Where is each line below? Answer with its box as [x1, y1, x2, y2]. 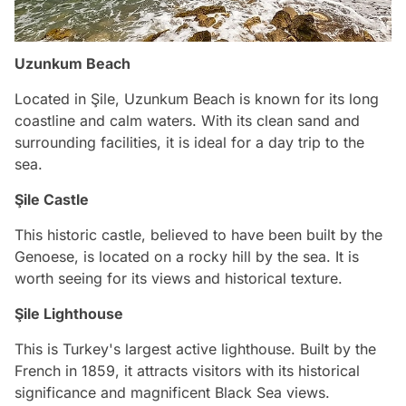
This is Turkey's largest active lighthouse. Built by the [14, 340, 376, 359]
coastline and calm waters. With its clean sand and [14, 111, 360, 130]
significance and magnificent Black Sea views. [14, 383, 330, 402]
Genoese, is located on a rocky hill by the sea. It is [14, 247, 359, 266]
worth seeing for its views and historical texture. [14, 269, 343, 288]
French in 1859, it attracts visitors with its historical [14, 362, 360, 381]
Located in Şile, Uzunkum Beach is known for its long [14, 90, 379, 109]
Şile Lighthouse [14, 304, 123, 324]
